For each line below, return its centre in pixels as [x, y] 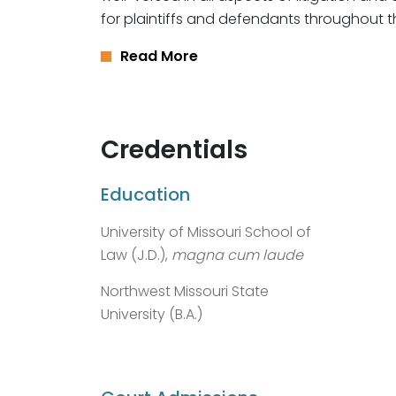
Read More [159, 56]
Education [145, 194]
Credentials [174, 149]
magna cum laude [237, 255]
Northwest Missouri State [185, 291]
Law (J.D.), [136, 255]
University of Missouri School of [206, 232]
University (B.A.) [152, 314]
